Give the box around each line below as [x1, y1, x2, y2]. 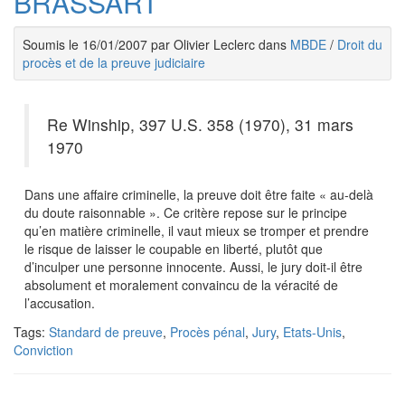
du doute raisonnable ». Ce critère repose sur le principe [24, 203, 347, 221]
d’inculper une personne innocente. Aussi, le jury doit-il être [24, 258, 363, 276]
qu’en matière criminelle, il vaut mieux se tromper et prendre [24, 221, 369, 240]
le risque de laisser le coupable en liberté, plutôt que [24, 240, 323, 258]
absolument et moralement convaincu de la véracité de [24, 276, 338, 294]
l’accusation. [24, 294, 95, 312]
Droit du [337, 35, 382, 53]
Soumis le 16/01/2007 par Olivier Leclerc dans [23, 35, 290, 53]
